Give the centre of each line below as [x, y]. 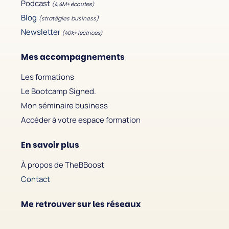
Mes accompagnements [73, 57]
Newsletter [41, 32]
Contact [36, 179]
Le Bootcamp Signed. [59, 91]
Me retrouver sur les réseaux [81, 204]
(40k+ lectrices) [82, 32]
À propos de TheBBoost [63, 165]
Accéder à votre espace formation [81, 120]
